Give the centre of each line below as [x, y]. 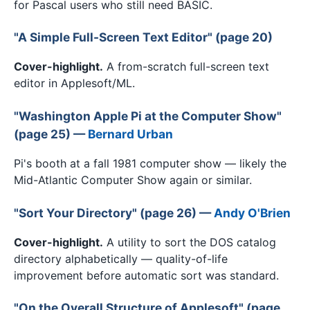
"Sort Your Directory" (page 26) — [114, 212]
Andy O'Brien [252, 212]
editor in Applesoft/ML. [74, 83]
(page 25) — [51, 134]
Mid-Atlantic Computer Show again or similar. [133, 180]
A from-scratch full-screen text [186, 67]
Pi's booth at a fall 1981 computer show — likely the [150, 164]
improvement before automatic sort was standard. [146, 275]
